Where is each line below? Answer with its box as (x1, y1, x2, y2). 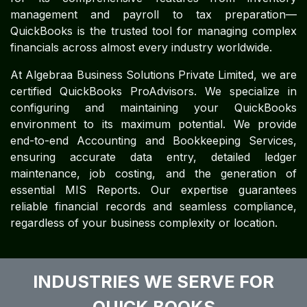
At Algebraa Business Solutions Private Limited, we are (10, 68, 297, 82)
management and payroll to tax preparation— (10, 8, 297, 21)
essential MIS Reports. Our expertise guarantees (10, 183, 297, 197)
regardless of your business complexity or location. (10, 216, 278, 230)
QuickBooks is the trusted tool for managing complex (10, 24, 297, 38)
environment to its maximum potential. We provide (10, 117, 297, 131)
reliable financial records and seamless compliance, (10, 199, 297, 213)
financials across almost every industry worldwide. (10, 40, 272, 54)
